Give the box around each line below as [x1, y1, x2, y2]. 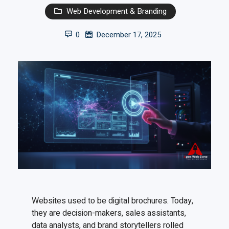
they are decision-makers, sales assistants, [32, 207, 187, 220]
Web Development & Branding [66, 6, 167, 17]
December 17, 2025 [96, 29, 161, 40]
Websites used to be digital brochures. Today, [32, 195, 194, 208]
